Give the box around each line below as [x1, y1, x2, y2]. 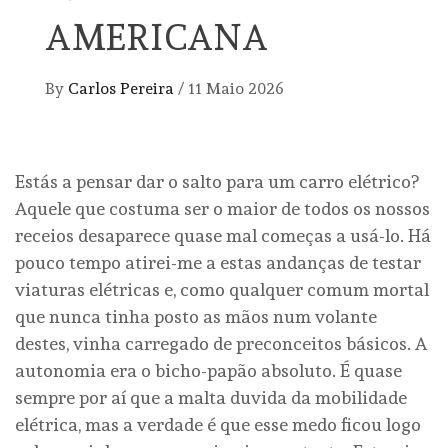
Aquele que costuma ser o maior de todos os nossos [15, 197, 430, 219]
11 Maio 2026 [188, 78, 284, 98]
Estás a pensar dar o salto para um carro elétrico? [15, 170, 419, 192]
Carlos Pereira [68, 78, 178, 98]
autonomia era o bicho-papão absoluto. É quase [15, 359, 402, 381]
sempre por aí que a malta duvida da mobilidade [15, 386, 407, 408]
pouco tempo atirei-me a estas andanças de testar [15, 251, 421, 273]
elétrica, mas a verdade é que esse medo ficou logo [15, 413, 421, 435]
